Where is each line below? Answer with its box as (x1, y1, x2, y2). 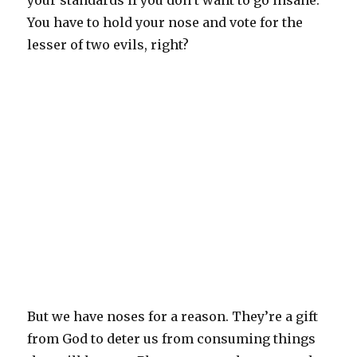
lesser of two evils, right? (27, 37, 193, 53)
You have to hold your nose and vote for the (27, 14, 304, 31)
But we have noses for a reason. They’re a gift (27, 308, 319, 325)
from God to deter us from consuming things (27, 331, 316, 347)
